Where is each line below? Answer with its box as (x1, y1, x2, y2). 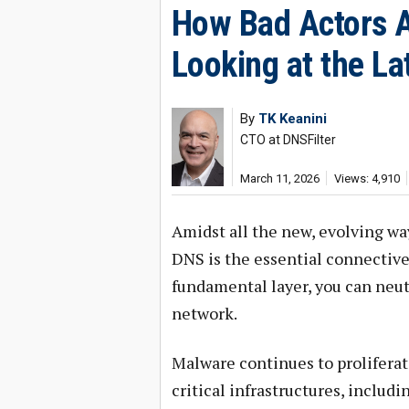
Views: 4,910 (333, 172, 400, 185)
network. (171, 302, 237, 324)
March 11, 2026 (239, 172, 320, 185)
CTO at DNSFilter (239, 132, 336, 147)
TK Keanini (257, 110, 327, 127)
